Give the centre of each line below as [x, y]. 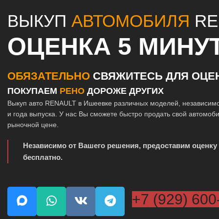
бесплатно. [43, 157]
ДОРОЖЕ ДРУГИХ [124, 91]
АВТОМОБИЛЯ [131, 21]
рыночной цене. [33, 125]
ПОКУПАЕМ [33, 91]
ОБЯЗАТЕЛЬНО [49, 76]
